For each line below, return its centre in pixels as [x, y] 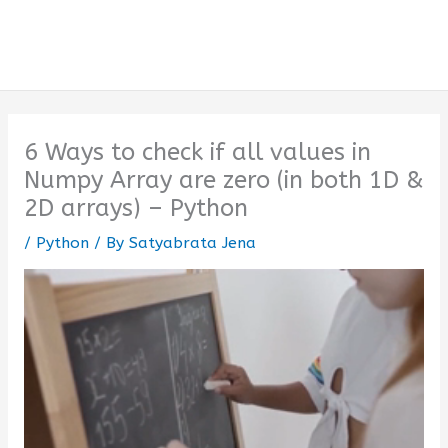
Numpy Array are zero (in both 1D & [223, 179]
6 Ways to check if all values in [197, 151]
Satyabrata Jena [192, 242]
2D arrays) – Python [135, 207]
